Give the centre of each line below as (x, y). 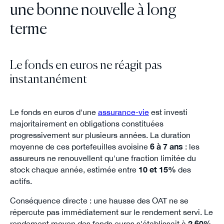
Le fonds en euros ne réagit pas (86, 65)
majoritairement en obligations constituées (86, 124)
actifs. (21, 181)
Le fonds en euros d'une (54, 112)
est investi (168, 112)
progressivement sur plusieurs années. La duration (100, 135)
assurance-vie (123, 112)
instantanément (48, 79)
